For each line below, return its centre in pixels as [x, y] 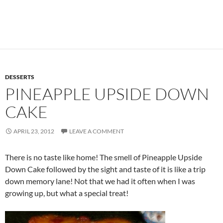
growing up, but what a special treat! [67, 193]
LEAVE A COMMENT [97, 131]
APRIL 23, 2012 [34, 131]
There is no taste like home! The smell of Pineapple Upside [104, 157]
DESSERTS [20, 77]
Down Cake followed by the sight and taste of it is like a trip [105, 169]
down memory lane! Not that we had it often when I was [100, 181]
